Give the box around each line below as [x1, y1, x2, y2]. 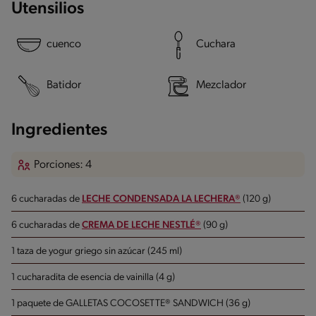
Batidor [47, 80, 81, 92]
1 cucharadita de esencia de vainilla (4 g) [11, 272, 175, 283]
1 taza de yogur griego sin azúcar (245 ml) [11, 245, 182, 257]
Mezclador [196, 80, 246, 92]
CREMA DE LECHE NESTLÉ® [82, 219, 201, 231]
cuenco [47, 39, 81, 51]
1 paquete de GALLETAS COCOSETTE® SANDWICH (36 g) [11, 298, 250, 309]
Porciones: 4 [34, 159, 92, 171]
